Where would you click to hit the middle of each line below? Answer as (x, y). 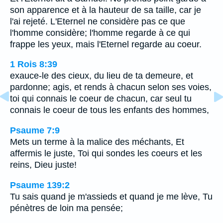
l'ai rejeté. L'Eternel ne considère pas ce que (98, 21)
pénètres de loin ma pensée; (66, 208)
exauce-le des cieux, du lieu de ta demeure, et (102, 76)
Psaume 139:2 (40, 185)
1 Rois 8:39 (34, 64)
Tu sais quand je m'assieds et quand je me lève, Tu (111, 196)
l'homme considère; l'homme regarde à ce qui (100, 33)
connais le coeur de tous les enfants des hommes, (110, 110)
